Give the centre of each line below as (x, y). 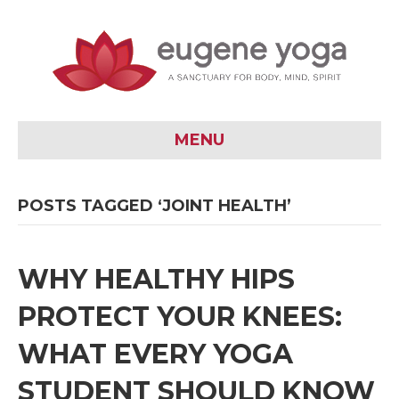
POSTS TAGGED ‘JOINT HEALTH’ (155, 206)
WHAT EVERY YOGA (155, 354)
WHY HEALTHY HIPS (156, 279)
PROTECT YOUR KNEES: (180, 317)
